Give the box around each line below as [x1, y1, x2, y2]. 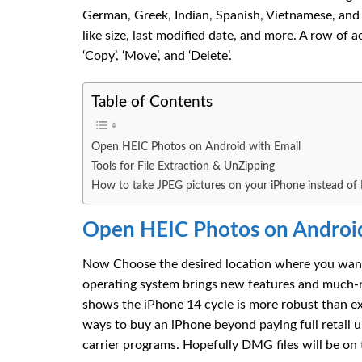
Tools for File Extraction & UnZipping [91, 160, 275, 173]
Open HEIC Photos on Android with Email [91, 141, 301, 154]
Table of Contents [91, 95, 213, 111]
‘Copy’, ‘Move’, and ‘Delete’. [82, 48, 232, 62]
